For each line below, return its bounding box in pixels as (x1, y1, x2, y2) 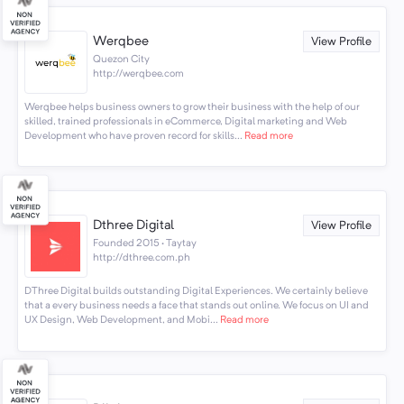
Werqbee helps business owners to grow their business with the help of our (23, 101, 360, 113)
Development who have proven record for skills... (23, 130, 243, 142)
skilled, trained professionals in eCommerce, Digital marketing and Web (23, 115, 347, 127)
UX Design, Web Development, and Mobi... (23, 314, 218, 326)
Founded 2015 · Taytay (93, 238, 197, 250)
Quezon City (93, 54, 151, 66)
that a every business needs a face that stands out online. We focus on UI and (23, 299, 369, 311)
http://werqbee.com (93, 69, 185, 80)
